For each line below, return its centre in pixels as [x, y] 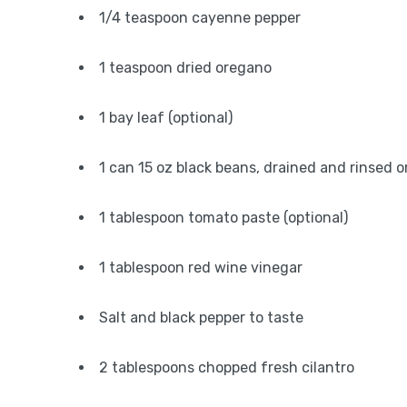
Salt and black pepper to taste [201, 318]
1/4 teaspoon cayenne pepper [200, 18]
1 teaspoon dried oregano [185, 68]
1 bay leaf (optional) [166, 118]
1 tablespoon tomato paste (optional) [223, 218]
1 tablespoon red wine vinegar [201, 268]
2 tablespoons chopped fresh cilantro [227, 367]
